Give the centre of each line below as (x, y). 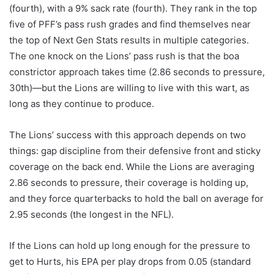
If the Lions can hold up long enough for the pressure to (130, 246)
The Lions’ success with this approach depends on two (128, 135)
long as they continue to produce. (82, 104)
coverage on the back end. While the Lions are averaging (132, 167)
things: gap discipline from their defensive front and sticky (135, 151)
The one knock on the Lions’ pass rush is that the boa (124, 56)
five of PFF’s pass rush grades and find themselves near (130, 24)
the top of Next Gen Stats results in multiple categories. (129, 40)
